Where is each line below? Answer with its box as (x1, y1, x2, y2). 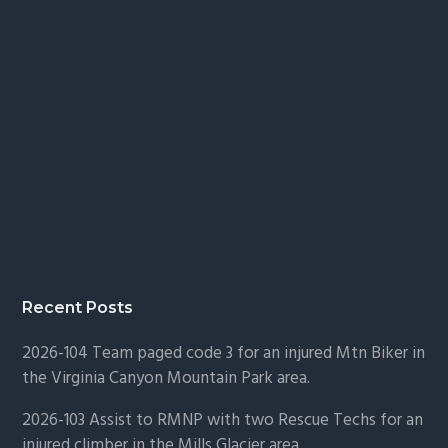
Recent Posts (22, 298, 134, 318)
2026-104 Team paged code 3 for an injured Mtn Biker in (22, 340, 426, 368)
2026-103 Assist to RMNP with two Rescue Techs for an (22, 407, 424, 435)
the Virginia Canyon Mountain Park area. (22, 365, 311, 393)
